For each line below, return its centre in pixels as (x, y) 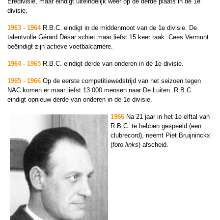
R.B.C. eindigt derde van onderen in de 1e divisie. (112, 64)
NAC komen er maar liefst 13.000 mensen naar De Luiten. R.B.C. (100, 90)
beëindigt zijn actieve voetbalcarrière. (60, 46)
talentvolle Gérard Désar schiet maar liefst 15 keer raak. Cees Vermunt (108, 37)
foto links (125, 145)
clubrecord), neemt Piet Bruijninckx (160, 135)
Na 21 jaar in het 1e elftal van (167, 117)
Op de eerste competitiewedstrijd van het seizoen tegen (121, 81)
